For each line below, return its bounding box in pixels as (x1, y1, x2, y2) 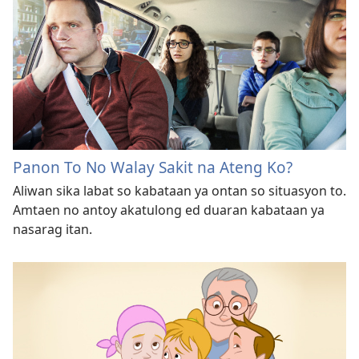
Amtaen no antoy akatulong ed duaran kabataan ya (13, 201, 325, 220)
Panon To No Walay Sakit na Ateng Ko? (13, 156, 292, 179)
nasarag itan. (13, 220, 92, 239)
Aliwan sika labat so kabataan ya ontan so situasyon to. (13, 182, 346, 200)
